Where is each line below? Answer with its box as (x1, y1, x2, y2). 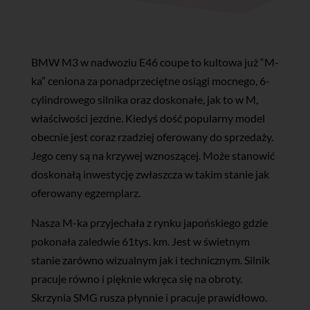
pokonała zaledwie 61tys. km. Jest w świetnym (30, 234, 250, 248)
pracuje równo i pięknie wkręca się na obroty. (30, 271, 242, 285)
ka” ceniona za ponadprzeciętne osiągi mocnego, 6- (30, 73, 270, 87)
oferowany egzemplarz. (30, 185, 140, 199)
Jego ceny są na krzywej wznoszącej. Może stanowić (30, 148, 275, 162)
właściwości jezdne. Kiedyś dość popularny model (30, 111, 265, 125)
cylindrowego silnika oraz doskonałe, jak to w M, (30, 92, 258, 106)
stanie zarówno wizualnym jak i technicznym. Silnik (30, 253, 270, 266)
